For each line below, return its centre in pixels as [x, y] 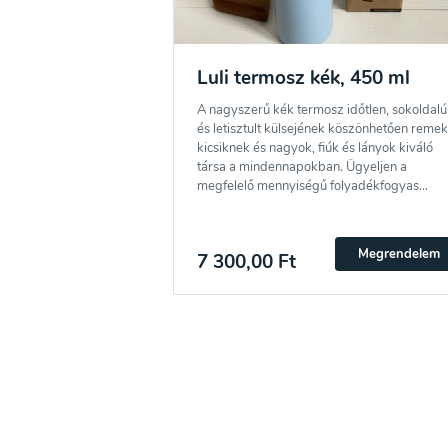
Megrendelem [398, 253]
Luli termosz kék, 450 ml [303, 77]
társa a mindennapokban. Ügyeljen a [301, 166]
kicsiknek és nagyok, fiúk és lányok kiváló [314, 147]
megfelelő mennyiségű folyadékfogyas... [312, 185]
